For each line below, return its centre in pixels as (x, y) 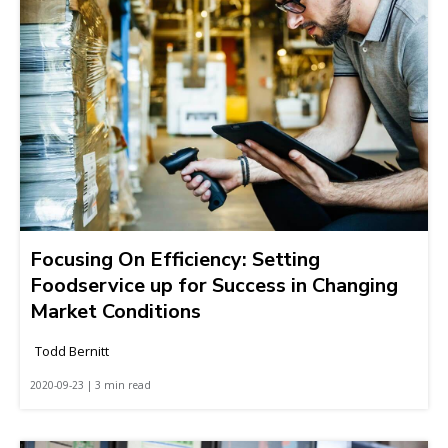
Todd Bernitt (72, 350)
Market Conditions (115, 311)
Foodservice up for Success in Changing (214, 285)
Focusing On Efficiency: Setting (175, 259)
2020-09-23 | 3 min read (90, 384)
